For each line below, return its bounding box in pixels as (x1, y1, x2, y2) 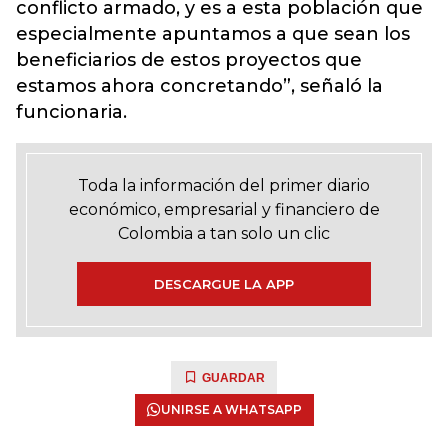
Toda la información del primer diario (78, 176, 370, 195)
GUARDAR (202, 371, 265, 385)
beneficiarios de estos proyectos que (16, 49, 362, 71)
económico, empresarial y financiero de (68, 200, 380, 219)
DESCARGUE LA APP (154, 276, 294, 292)
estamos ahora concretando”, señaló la (16, 75, 383, 97)
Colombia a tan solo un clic (118, 224, 330, 243)
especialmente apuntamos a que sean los (16, 23, 410, 45)
